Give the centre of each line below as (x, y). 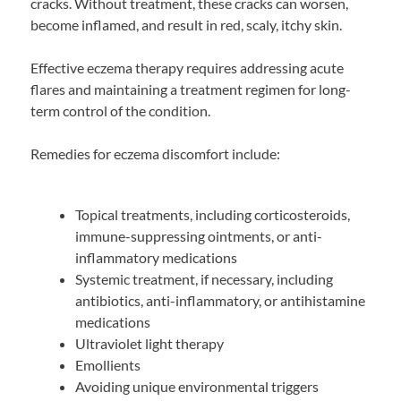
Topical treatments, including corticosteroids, (212, 215)
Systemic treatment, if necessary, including (204, 279)
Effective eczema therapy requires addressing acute (188, 68)
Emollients (107, 365)
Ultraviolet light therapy (149, 344)
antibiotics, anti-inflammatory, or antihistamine (220, 301)
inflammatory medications (156, 258)
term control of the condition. (121, 111)
